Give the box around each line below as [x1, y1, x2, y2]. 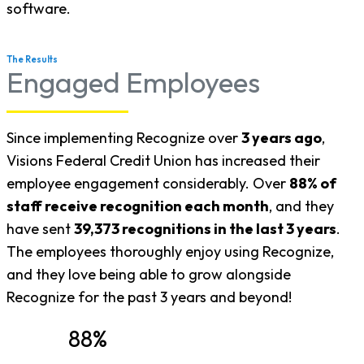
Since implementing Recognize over [6, 128, 241, 147]
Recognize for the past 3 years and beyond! [6, 287, 292, 306]
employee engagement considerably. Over [6, 173, 289, 193]
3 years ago [241, 128, 322, 147]
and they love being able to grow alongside [6, 264, 291, 284]
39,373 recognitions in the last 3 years [74, 219, 336, 238]
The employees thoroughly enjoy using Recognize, [6, 241, 334, 261]
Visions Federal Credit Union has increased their [6, 150, 320, 170]
